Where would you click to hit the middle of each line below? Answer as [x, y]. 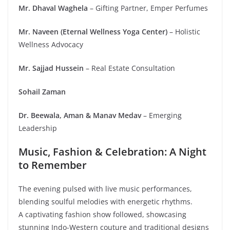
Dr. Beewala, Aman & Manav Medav [80, 115]
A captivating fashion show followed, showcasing [102, 214]
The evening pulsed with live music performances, [105, 188]
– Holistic [184, 31]
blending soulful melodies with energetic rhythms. [106, 201]
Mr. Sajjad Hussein [51, 68]
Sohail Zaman [42, 91]
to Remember [53, 165]
